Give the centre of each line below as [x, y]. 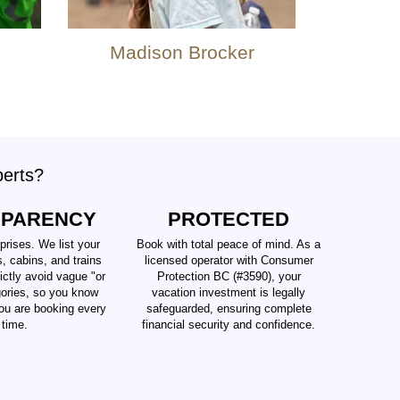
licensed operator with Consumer [229, 261]
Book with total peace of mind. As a [229, 245]
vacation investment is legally [229, 293]
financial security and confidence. [229, 325]
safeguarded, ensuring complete [229, 309]
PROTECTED [229, 219]
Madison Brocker [182, 52]
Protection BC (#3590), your [229, 277]
